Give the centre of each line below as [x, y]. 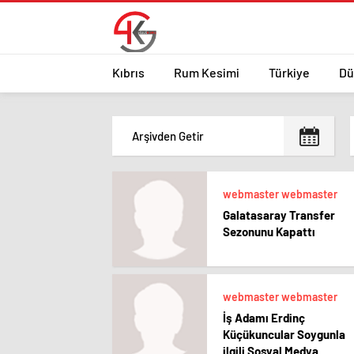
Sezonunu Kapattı [269, 232]
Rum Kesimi [207, 72]
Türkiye [289, 72]
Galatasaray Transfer [279, 215]
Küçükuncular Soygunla [284, 334]
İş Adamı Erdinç [264, 318]
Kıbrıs [128, 72]
